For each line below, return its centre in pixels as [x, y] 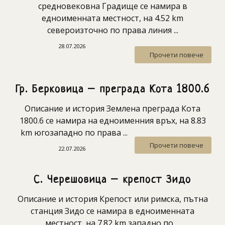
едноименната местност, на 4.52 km [113, 18]
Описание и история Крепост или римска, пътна [113, 199]
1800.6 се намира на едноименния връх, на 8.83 [113, 121]
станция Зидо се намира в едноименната [113, 211]
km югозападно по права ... [74, 133]
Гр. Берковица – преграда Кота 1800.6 [113, 90]
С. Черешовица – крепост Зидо [113, 180]
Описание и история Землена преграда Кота [113, 109]
